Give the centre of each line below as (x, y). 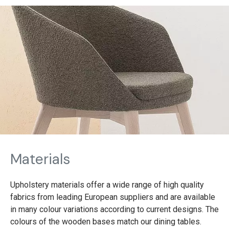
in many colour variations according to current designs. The (114, 209)
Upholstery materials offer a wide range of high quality (107, 185)
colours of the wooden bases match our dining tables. (107, 221)
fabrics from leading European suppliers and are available (113, 197)
